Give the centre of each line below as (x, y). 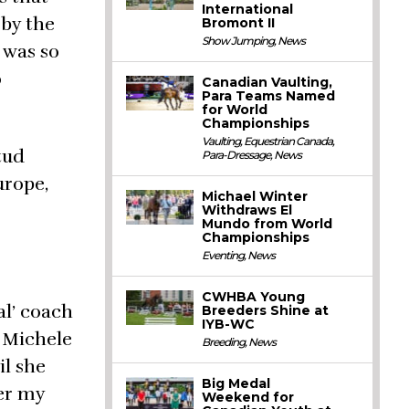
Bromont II (239, 23)
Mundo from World (267, 224)
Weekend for (248, 397)
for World (235, 110)
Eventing (223, 255)
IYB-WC (229, 324)
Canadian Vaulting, (267, 82)
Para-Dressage (236, 155)
